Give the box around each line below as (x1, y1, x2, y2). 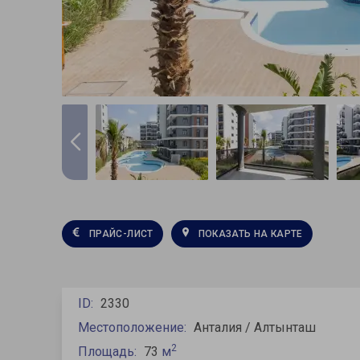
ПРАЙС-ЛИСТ (89, 227, 153, 239)
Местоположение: (78, 320, 190, 336)
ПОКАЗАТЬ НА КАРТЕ (198, 227, 303, 239)
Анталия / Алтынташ (194, 320, 316, 336)
